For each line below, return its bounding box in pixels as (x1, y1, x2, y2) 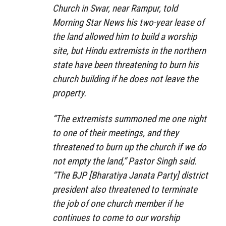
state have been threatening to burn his (52, 59, 199, 71)
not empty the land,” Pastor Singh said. (52, 155, 197, 167)
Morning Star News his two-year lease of (52, 16, 204, 28)
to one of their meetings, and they (52, 127, 179, 139)
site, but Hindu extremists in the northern (52, 44, 206, 56)
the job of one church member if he (52, 197, 183, 209)
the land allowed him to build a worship (52, 30, 197, 42)
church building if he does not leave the (52, 73, 198, 85)
